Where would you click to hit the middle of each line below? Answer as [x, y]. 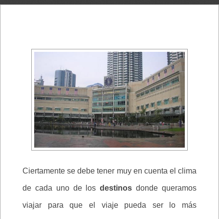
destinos [118, 188]
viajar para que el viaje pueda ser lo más [109, 205]
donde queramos [166, 188]
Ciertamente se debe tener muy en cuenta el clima [109, 171]
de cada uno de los [61, 188]
